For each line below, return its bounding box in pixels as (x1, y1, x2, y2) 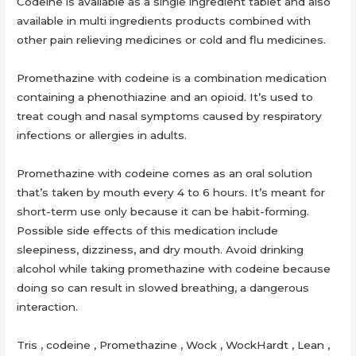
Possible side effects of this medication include (17, 224, 279, 238)
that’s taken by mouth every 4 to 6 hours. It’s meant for (17, 186, 326, 199)
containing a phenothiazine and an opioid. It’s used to (17, 91, 314, 104)
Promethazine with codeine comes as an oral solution (17, 167, 313, 180)
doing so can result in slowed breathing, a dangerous (17, 281, 310, 295)
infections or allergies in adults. (17, 129, 188, 142)
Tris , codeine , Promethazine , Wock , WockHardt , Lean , (17, 339, 331, 352)
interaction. (17, 300, 79, 314)
